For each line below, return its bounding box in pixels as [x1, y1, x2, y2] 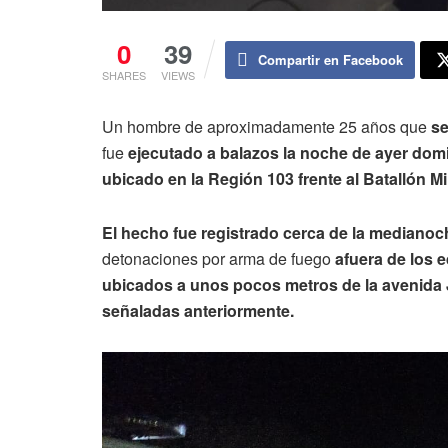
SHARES [102, 66, 146, 83]
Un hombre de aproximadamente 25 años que [102, 114, 431, 138]
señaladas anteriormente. [102, 298, 294, 322]
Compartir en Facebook [258, 49, 403, 69]
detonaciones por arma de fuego [102, 246, 335, 270]
